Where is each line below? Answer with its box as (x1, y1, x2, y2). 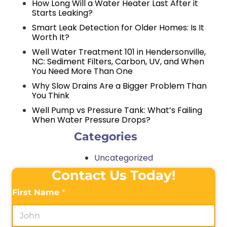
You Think (32, 90, 69, 102)
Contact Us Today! (51, 167, 176, 183)
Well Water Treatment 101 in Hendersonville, (32, 46, 206, 58)
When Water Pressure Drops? (32, 114, 150, 126)
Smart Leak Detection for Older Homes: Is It (32, 22, 204, 34)
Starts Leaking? (32, 7, 93, 19)
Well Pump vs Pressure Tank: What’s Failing (32, 104, 202, 117)
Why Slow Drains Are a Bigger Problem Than (32, 80, 207, 92)
